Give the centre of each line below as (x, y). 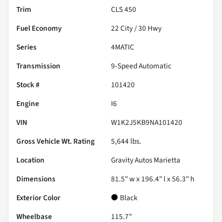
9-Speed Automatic (141, 66)
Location (30, 160)
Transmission (38, 66)
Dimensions (36, 179)
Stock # (28, 85)
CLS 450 (124, 10)
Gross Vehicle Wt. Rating (55, 141)
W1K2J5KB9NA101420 (147, 123)
